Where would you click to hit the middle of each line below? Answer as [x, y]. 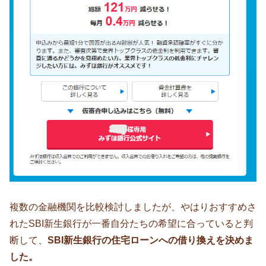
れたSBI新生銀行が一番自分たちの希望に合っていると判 [131, 224]
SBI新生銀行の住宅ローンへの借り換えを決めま [151, 240]
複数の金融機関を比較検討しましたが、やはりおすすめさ [133, 207]
